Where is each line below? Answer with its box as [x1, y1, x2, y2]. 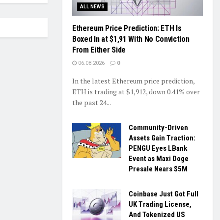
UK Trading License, [129, 200, 192, 209]
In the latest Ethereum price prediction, [72, 76, 194, 86]
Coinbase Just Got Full [129, 190, 198, 199]
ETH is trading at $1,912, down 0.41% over [72, 87, 200, 97]
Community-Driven [129, 123, 188, 133]
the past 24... [72, 98, 111, 108]
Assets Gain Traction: [129, 134, 195, 143]
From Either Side [72, 45, 126, 55]
